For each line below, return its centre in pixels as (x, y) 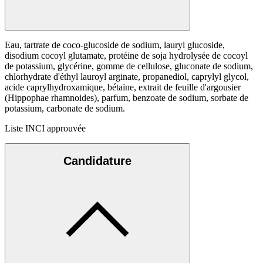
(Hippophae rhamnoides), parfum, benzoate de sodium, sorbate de (127, 97)
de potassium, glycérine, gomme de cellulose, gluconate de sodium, (129, 66)
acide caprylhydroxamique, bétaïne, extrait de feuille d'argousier (123, 87)
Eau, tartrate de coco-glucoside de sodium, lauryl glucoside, (115, 45)
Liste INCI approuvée (45, 128)
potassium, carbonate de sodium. (65, 108)
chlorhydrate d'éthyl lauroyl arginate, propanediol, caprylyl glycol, (127, 76)
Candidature (97, 161)
